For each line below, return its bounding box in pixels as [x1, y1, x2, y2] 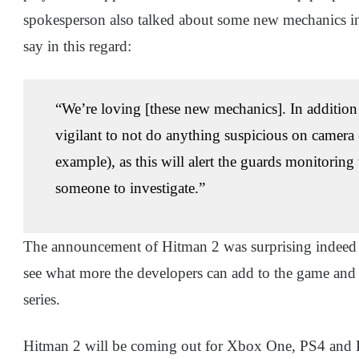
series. [23, 290, 60, 308]
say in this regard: [23, 37, 131, 54]
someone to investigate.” [55, 179, 205, 196]
